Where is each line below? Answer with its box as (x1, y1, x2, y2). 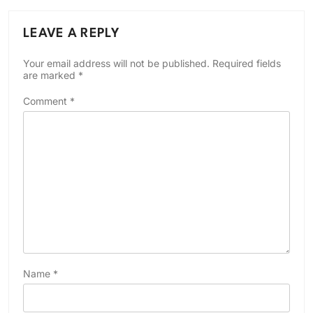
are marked (23, 69, 78, 81)
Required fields (212, 57, 281, 69)
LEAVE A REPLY (23, 27, 119, 40)
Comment (23, 95, 70, 107)
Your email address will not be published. (23, 57, 210, 69)
